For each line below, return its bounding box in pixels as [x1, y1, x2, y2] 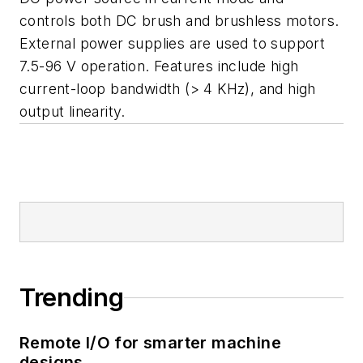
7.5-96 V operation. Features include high [19, 58, 299, 75]
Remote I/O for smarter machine [19, 333, 281, 353]
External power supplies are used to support [19, 35, 326, 53]
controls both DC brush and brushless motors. [19, 12, 340, 30]
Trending [19, 283, 124, 313]
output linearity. [19, 103, 126, 121]
